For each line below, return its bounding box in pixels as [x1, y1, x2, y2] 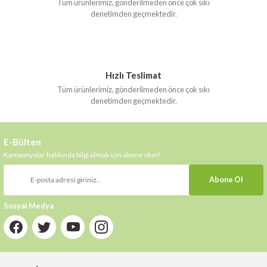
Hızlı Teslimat [105, 69, 162, 80]
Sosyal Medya [4, 200, 54, 210]
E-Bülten [4, 136, 41, 147]
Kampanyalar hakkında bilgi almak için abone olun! [4, 150, 161, 159]
